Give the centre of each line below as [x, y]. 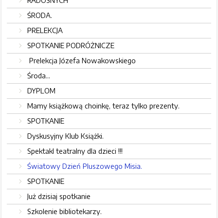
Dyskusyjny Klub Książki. [66, 136]
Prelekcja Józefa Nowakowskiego [82, 61]
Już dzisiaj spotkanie [59, 196]
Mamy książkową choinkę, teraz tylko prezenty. [104, 106]
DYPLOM [42, 91]
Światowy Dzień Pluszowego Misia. [85, 166]
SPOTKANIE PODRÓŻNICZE [71, 45]
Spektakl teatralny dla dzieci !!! [75, 151]
